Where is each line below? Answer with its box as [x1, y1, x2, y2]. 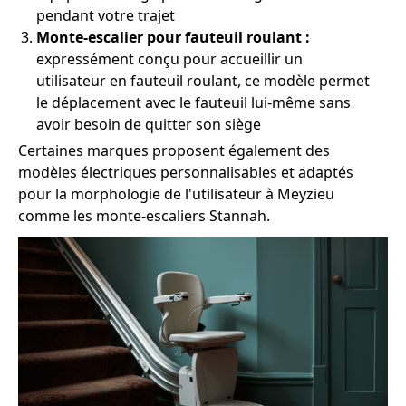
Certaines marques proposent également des [18, 140, 330, 160]
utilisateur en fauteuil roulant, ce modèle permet [36, 71, 370, 91]
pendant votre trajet [36, 5, 175, 25]
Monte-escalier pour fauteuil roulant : [36, 27, 310, 47]
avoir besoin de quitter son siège [36, 114, 261, 134]
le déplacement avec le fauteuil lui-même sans [36, 92, 351, 112]
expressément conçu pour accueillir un [36, 49, 303, 69]
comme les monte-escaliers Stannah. [18, 206, 270, 226]
